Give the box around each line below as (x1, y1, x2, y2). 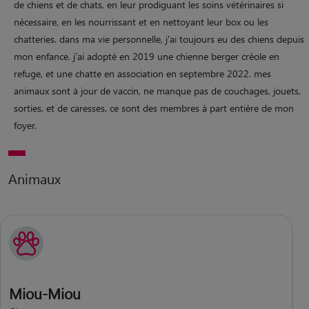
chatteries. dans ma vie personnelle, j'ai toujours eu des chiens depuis (14, 32, 304, 46)
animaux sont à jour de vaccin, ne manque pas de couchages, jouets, (14, 83, 301, 97)
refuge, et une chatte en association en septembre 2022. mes (14, 66, 271, 80)
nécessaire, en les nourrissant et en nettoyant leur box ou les (14, 14, 268, 28)
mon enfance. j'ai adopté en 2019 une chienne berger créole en (14, 49, 279, 63)
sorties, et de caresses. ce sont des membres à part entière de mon (14, 101, 294, 114)
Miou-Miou (9, 283, 81, 303)
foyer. (14, 118, 37, 132)
